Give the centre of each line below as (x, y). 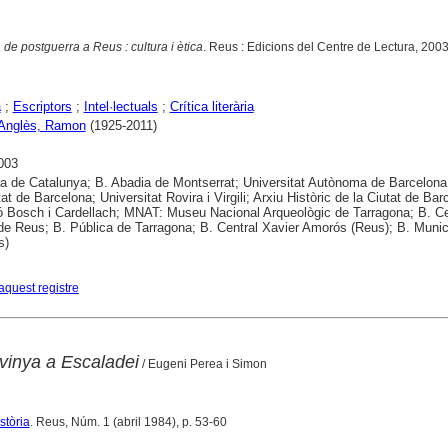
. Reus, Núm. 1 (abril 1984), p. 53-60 (128, 421)
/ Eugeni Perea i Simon (202, 363)
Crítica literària (211, 106)
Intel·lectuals (120, 106)
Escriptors (42, 106)
